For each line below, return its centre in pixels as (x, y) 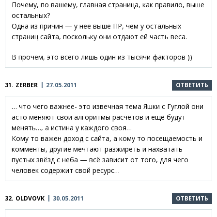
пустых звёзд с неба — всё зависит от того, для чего (100, 160)
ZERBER (27, 85)
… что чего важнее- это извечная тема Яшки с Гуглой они (108, 107)
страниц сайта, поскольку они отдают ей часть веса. (99, 37)
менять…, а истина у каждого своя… (72, 128)
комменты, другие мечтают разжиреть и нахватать (97, 149)
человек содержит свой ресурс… (66, 170)
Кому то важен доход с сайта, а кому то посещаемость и (107, 139)
